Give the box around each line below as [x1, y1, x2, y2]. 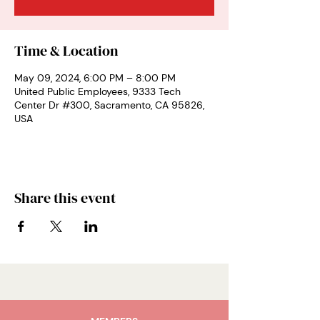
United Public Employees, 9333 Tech [14, 85, 181, 98]
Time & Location [14, 41, 119, 61]
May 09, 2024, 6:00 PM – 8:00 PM [14, 71, 176, 84]
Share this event [14, 188, 116, 208]
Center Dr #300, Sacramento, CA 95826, [14, 99, 204, 111]
